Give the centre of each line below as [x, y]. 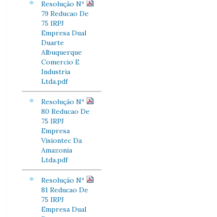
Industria [56, 72]
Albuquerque [62, 52]
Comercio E [60, 62]
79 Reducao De [65, 14]
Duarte [53, 43]
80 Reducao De [65, 111]
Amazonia [57, 150]
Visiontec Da [62, 140]
